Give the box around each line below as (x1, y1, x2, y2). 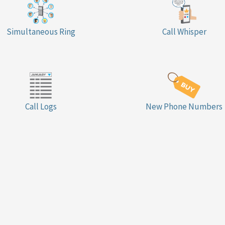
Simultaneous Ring (6, 26, 75, 38)
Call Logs (25, 101, 57, 113)
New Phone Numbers (146, 101, 223, 113)
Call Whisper (162, 26, 206, 38)
